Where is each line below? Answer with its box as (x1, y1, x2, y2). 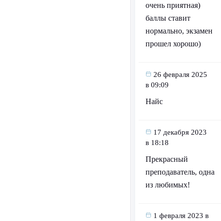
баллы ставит (145, 14, 190, 23)
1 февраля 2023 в (153, 212, 209, 220)
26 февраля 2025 (153, 71, 207, 79)
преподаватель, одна (145, 168, 215, 177)
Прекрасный (145, 155, 188, 164)
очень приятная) (145, 1, 200, 10)
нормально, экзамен (145, 27, 213, 36)
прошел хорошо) (145, 39, 201, 48)
